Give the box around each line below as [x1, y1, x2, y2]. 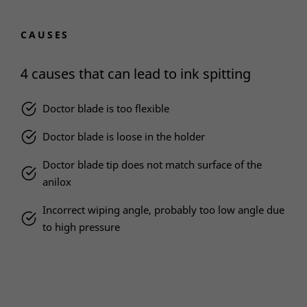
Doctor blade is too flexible [42, 101, 170, 116]
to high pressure [42, 220, 121, 234]
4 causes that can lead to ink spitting [21, 64, 251, 84]
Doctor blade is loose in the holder [42, 130, 206, 144]
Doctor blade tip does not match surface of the [42, 158, 262, 172]
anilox [42, 175, 72, 189]
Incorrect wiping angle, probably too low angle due [42, 203, 285, 217]
